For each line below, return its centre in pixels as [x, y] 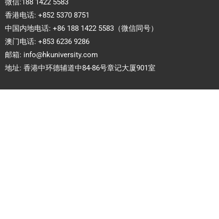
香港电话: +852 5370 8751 [47, 15]
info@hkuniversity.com [61, 55]
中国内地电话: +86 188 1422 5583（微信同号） [81, 29]
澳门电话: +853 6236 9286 [47, 42]
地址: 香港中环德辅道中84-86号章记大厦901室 [80, 68]
